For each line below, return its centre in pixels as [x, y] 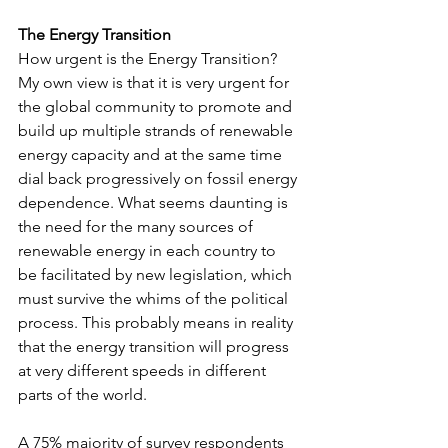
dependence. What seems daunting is [155, 202]
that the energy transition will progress [155, 346]
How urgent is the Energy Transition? [149, 58]
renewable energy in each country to [149, 250]
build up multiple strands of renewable [157, 130]
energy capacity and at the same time [152, 154]
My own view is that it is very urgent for [155, 82]
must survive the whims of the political [155, 298]
